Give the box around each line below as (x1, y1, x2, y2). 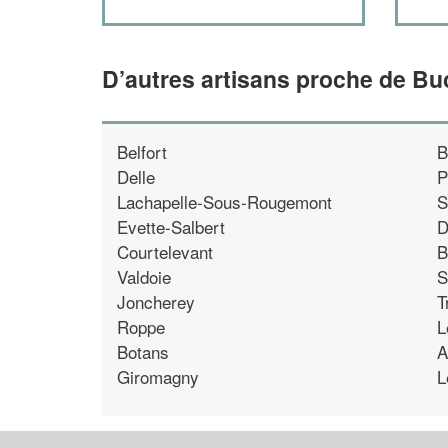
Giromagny (117, 363, 199, 389)
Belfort (117, 138, 167, 164)
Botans (117, 338, 169, 364)
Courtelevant (117, 238, 213, 264)
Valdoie (117, 263, 171, 289)
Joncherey (117, 288, 195, 314)
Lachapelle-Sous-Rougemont (117, 188, 332, 214)
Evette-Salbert (117, 213, 225, 239)
